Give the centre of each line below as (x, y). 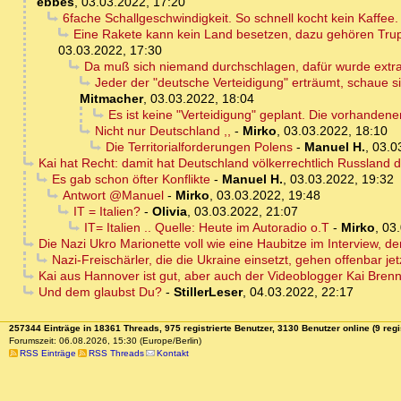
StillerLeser (208, 292)
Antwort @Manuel (113, 196)
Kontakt (172, 354)
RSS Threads (116, 354)
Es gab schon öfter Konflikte (131, 179)
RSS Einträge (47, 354)
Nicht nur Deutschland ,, (162, 131)
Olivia (169, 212)
